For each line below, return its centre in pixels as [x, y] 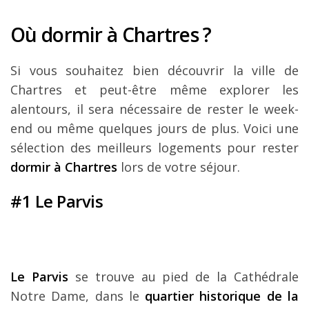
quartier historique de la [222, 296]
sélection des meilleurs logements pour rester [154, 147]
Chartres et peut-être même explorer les [154, 89]
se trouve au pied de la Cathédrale [183, 276]
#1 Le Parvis [57, 201]
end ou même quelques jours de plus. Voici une [154, 128]
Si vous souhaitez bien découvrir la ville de [154, 70]
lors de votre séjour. [179, 167]
